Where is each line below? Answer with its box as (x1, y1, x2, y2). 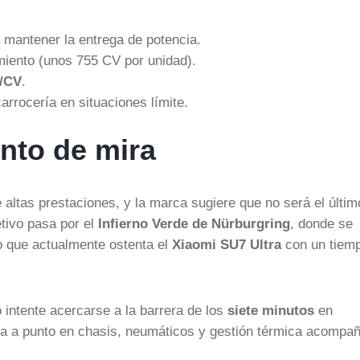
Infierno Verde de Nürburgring (98, 215, 290, 231)
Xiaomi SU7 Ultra (172, 236, 281, 252)
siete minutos (227, 302, 314, 317)
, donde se (290, 215, 353, 231)
